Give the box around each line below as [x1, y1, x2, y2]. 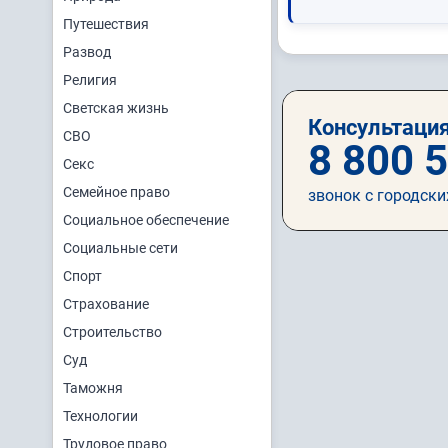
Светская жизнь [63, 100, 169, 116]
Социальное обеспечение [63, 212, 229, 228]
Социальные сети [63, 240, 178, 256]
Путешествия [63, 16, 149, 32]
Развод [63, 44, 111, 60]
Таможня [63, 380, 123, 396]
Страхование [63, 296, 149, 312]
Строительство [63, 324, 162, 340]
